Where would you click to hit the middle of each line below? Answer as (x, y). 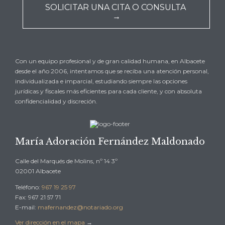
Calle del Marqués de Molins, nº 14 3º (66, 161)
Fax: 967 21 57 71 (38, 197)
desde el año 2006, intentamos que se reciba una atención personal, (112, 71)
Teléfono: (28, 187)
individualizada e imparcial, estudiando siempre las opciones (101, 81)
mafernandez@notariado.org (80, 207)
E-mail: (26, 207)
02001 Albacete (38, 171)
